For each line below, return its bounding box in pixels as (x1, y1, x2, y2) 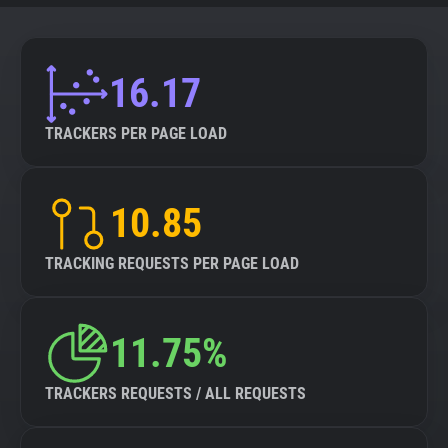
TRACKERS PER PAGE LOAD (45, 124, 227, 143)
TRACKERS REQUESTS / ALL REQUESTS (45, 384, 306, 403)
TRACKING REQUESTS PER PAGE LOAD (45, 254, 299, 273)
